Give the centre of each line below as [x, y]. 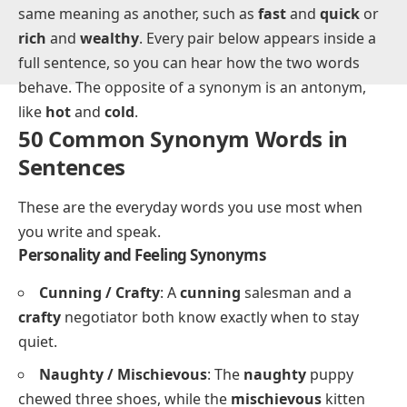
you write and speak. [89, 347]
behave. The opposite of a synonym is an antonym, [192, 202]
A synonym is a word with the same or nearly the [185, 104]
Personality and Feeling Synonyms [142, 370]
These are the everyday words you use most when [190, 322]
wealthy [109, 153]
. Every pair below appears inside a [258, 153]
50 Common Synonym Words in [183, 253]
